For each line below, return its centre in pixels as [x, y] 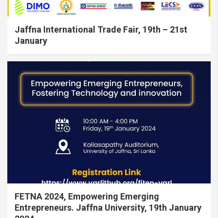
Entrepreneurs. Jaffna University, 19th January [108, 207]
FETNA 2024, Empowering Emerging [87, 196]
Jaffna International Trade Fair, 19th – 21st [101, 30]
